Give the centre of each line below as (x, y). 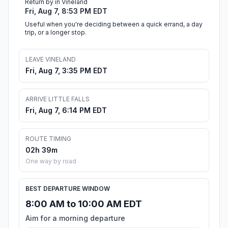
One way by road (51, 161)
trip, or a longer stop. (56, 33)
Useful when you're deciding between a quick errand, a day (114, 24)
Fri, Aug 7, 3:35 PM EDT (66, 71)
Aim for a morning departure (75, 218)
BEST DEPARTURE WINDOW (68, 189)
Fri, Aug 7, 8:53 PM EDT (66, 11)
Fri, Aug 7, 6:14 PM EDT (66, 110)
